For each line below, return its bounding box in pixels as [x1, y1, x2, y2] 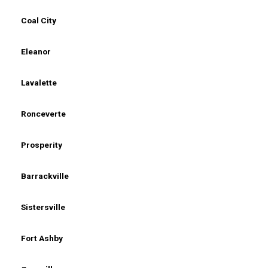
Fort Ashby [21, 233, 63, 243]
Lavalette [21, 77, 57, 87]
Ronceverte [21, 108, 66, 118]
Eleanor [21, 46, 51, 56]
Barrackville [21, 170, 69, 181]
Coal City [21, 15, 56, 25]
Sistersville [21, 202, 65, 212]
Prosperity [21, 139, 62, 150]
